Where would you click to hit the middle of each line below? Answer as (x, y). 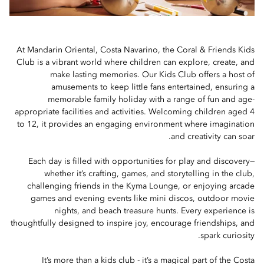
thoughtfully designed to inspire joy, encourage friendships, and (133, 223)
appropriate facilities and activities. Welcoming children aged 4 (135, 112)
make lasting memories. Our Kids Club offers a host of (152, 75)
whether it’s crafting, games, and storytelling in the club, (149, 174)
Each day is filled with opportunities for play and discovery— (141, 161)
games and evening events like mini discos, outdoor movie (143, 199)
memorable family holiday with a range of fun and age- (151, 100)
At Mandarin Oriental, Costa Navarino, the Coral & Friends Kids (136, 50)
